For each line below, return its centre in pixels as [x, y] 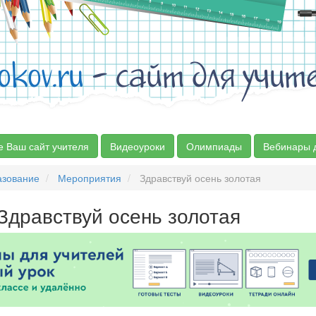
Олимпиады [214, 146]
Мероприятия [90, 178]
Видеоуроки [138, 146]
